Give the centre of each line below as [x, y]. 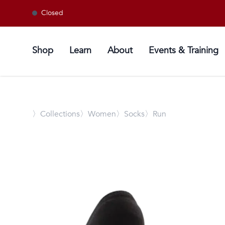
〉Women [98, 114]
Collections [60, 114]
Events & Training [184, 50]
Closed [52, 13]
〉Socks [130, 114]
